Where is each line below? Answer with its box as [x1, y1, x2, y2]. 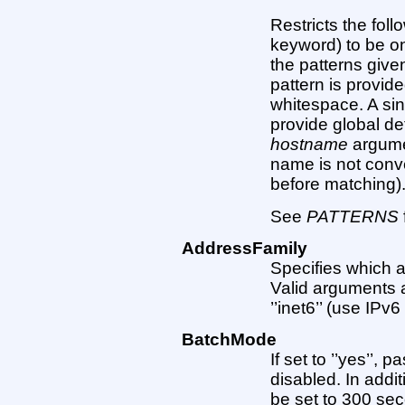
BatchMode [181, 330, 277, 350]
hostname [270, 135, 349, 155]
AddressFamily [181, 238, 307, 258]
